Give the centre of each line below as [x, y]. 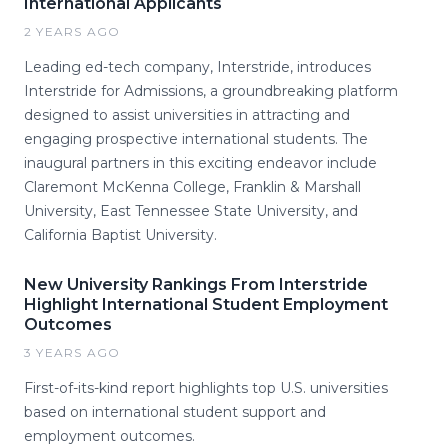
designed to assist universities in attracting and [187, 114]
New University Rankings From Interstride [196, 284]
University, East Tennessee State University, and [191, 210]
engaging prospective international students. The [196, 138]
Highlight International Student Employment [206, 304]
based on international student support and [175, 411]
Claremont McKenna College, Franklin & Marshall [192, 186]
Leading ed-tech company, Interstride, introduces [197, 66]
